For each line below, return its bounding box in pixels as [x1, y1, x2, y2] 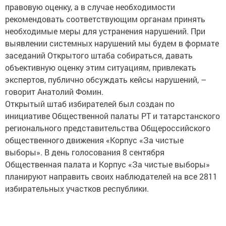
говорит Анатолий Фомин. [5, 86, 103, 97]
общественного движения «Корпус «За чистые [5, 135, 184, 146]
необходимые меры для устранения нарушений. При [5, 26, 205, 37]
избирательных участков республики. [5, 183, 151, 194]
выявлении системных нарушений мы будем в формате [5, 38, 219, 49]
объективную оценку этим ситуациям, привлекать [5, 62, 196, 73]
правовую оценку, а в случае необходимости [5, 2, 175, 13]
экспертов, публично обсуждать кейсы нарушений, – [5, 74, 206, 85]
